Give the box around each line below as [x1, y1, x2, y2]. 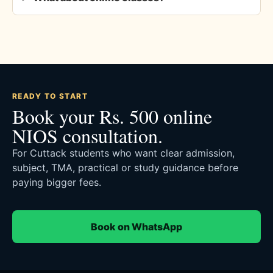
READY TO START [12, 91, 88, 101]
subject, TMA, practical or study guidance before [12, 161, 238, 174]
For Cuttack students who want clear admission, [12, 146, 235, 159]
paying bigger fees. [12, 175, 101, 188]
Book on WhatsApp [91, 220, 182, 233]
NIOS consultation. [12, 122, 163, 149]
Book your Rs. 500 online [12, 102, 212, 129]
